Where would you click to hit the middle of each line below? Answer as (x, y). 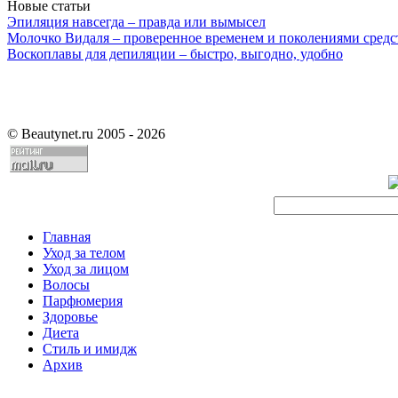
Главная (67, 236)
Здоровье (70, 316)
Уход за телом (84, 252)
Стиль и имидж (90, 348)
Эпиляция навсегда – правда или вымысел (136, 21)
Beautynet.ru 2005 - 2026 (92, 133)
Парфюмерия (83, 300)
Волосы (66, 284)
